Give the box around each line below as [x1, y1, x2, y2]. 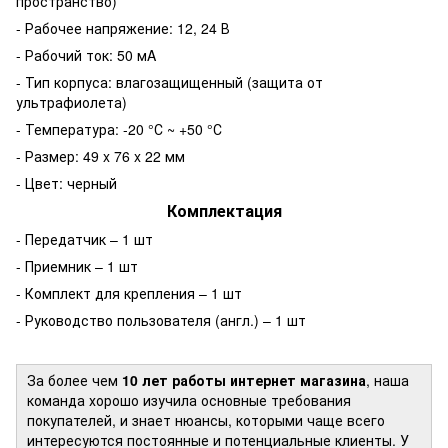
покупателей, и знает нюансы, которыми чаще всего [27, 409, 385, 430]
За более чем [27, 369, 122, 390]
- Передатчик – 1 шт [16, 228, 153, 249]
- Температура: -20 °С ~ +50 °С [16, 118, 222, 139]
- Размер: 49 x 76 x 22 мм [16, 145, 185, 166]
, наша [366, 369, 409, 390]
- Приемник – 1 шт [16, 255, 138, 276]
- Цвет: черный [16, 172, 117, 193]
